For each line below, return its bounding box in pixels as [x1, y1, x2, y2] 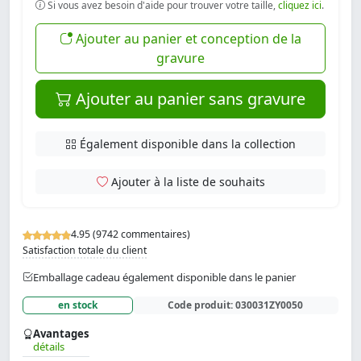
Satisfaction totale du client [23, 243, 147, 257]
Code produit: [168, 297, 236, 312]
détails [33, 339, 64, 355]
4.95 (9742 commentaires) [71, 227, 190, 242]
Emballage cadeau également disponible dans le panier [33, 269, 296, 284]
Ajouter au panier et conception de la [73, 29, 301, 48]
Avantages [33, 326, 89, 342]
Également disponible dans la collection [80, 135, 296, 151]
